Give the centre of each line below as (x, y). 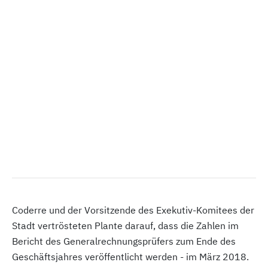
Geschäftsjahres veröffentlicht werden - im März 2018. (130, 257)
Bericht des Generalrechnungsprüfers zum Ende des (124, 241)
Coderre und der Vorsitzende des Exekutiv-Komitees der (133, 210)
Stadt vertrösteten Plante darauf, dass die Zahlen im (125, 226)
